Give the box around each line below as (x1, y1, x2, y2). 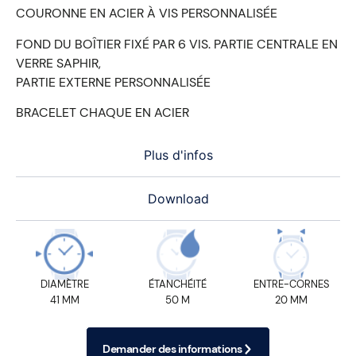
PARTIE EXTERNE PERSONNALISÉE (16, 73, 211, 91)
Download (147, 191, 209, 207)
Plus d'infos (143, 147, 213, 164)
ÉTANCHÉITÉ (149, 277, 207, 292)
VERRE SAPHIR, (16, 54, 101, 72)
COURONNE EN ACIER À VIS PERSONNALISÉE (16, 5, 277, 22)
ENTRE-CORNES (253, 277, 330, 292)
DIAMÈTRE (40, 277, 89, 292)
